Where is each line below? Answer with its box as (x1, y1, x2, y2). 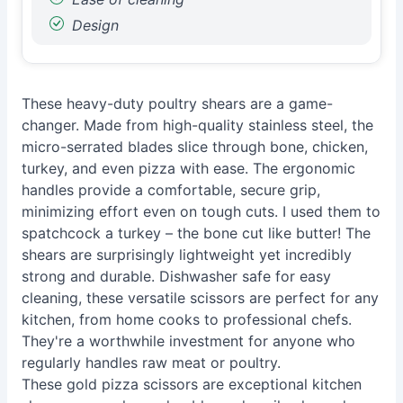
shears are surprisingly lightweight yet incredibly (22, 246, 352, 264)
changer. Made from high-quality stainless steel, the (22, 116, 373, 134)
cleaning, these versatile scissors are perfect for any (22, 289, 379, 307)
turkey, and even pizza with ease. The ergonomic (22, 159, 355, 177)
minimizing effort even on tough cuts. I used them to (22, 202, 381, 220)
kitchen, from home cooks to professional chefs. (22, 310, 352, 328)
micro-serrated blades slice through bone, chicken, (22, 138, 368, 156)
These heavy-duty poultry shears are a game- (22, 94, 333, 112)
